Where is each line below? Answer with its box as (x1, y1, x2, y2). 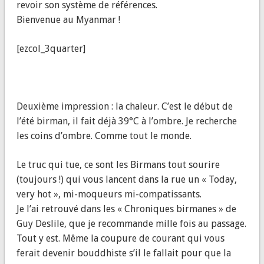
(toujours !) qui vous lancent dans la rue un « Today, (16, 173, 237, 185)
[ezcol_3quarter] (16, 42, 85, 54)
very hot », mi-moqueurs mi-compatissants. (16, 188, 202, 200)
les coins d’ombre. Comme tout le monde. (16, 130, 192, 141)
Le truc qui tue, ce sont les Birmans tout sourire (16, 159, 220, 170)
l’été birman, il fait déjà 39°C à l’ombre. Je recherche (16, 115, 237, 127)
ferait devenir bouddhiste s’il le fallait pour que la (16, 247, 231, 259)
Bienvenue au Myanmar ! (16, 14, 120, 25)
